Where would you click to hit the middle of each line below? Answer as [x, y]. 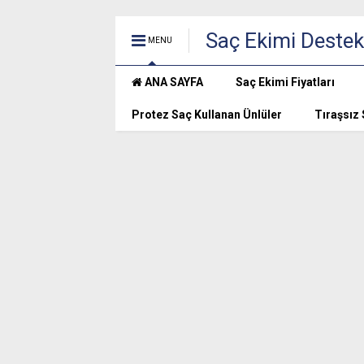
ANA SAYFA [173, 82]
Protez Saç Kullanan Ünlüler [207, 115]
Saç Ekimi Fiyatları [285, 82]
